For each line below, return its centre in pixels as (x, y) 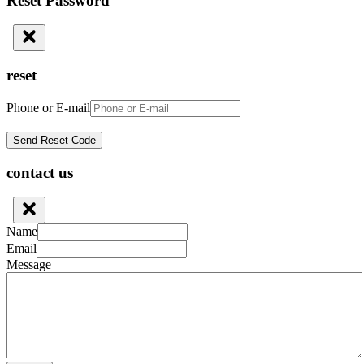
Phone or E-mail (48, 107)
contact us (40, 172)
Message (29, 265)
